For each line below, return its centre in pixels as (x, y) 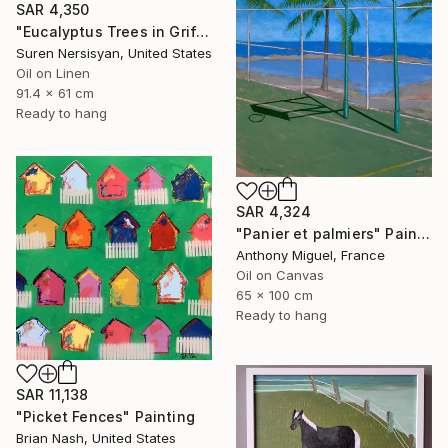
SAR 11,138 (52, 394)
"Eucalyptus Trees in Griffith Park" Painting (203, 31)
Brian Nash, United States (96, 437)
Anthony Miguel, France (310, 255)
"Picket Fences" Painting (105, 416)
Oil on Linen (53, 72)
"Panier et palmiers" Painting (424, 234)
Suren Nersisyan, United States (114, 52)
